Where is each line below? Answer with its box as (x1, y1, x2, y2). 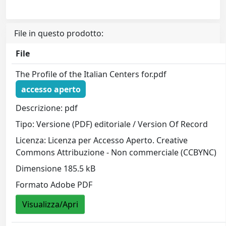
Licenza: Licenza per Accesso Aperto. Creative (16, 135, 188, 146)
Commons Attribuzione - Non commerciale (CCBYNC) (16, 147, 217, 158)
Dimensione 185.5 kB (16, 163, 96, 175)
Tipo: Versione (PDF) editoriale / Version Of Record (16, 119, 208, 130)
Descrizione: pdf (16, 102, 78, 114)
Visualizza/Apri (22, 199, 79, 210)
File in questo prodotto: (14, 28, 103, 39)
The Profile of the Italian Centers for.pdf (16, 69, 167, 80)
